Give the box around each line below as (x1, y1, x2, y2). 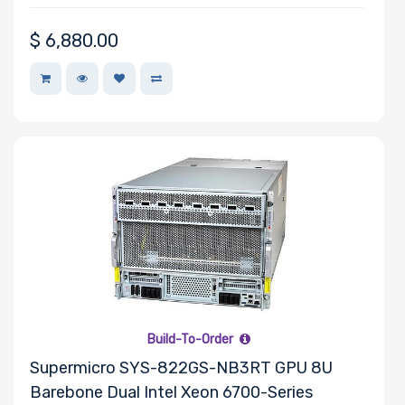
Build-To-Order (146, 331, 236, 347)
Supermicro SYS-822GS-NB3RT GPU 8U (30, 357, 333, 378)
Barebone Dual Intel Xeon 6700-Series (30, 381, 313, 402)
